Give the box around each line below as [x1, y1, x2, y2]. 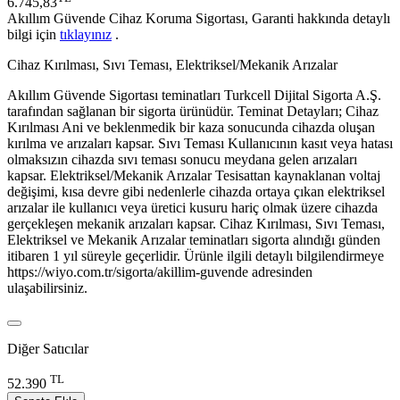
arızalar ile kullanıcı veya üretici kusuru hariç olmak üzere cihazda [7, 200, 378, 216]
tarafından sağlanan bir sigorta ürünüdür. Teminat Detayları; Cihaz [7, 104, 379, 120]
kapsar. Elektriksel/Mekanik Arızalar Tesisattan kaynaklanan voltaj [7, 168, 380, 184]
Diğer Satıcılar [7, 341, 88, 357]
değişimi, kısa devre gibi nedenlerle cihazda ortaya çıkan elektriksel [7, 184, 385, 200]
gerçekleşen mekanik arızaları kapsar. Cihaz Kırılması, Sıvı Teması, [7, 216, 385, 232]
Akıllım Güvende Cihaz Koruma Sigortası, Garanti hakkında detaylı [7, 11, 390, 27]
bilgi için [7, 27, 60, 43]
